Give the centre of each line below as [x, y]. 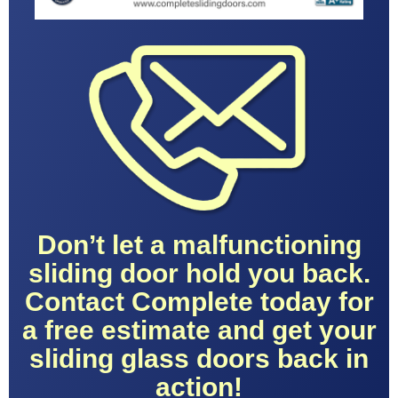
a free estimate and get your [199, 330]
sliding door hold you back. [199, 273]
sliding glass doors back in [199, 358]
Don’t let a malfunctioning [199, 244]
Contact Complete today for [199, 301]
